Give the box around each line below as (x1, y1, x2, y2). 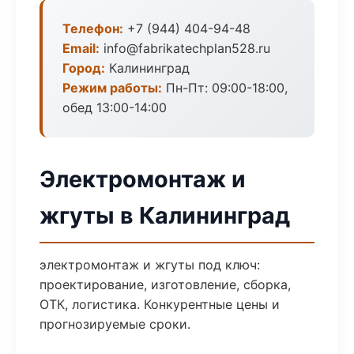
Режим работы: (62, 80, 162, 96)
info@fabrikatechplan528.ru (100, 40, 270, 56)
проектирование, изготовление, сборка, (40, 277, 291, 292)
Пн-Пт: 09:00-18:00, (162, 80, 288, 96)
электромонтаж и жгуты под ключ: (40, 257, 260, 273)
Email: (62, 40, 100, 56)
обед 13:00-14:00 (62, 100, 167, 115)
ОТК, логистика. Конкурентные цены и (40, 296, 280, 312)
